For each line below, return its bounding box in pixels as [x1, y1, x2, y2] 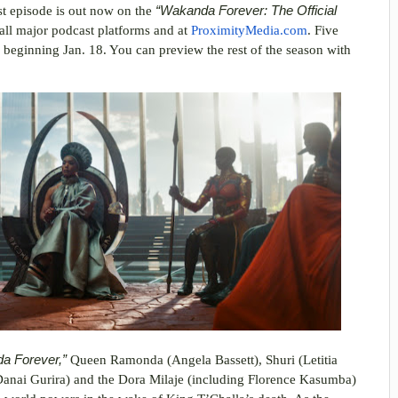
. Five [307, 22, 338, 37]
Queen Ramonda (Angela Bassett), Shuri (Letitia [70, 353, 338, 368]
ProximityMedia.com [191, 22, 307, 37]
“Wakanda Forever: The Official [155, 3, 337, 18]
